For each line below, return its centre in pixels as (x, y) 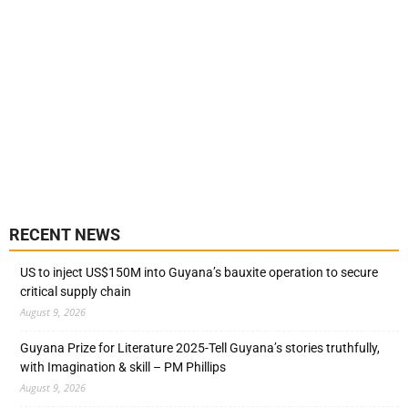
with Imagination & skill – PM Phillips (123, 367)
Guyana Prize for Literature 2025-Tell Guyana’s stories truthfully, (200, 348)
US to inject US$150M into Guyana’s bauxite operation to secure (199, 273)
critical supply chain (76, 292)
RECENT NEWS (65, 235)
